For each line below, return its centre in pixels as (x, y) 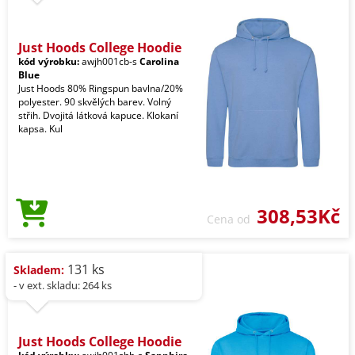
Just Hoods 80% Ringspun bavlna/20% (101, 88)
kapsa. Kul (40, 128)
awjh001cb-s (109, 61)
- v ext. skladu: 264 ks (63, 285)
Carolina (159, 61)
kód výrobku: (49, 61)
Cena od (232, 219)
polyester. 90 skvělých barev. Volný (95, 101)
